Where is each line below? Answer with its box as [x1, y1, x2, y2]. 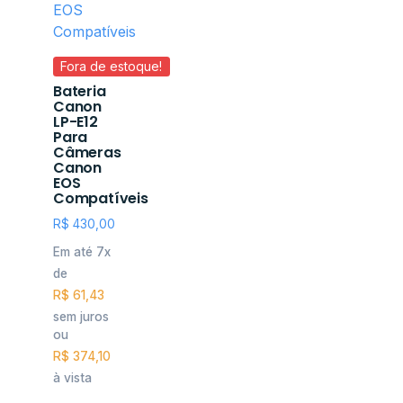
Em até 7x [53, 244, 111, 259]
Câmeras [53, 141, 121, 163]
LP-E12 [53, 111, 98, 132]
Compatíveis [53, 187, 148, 209]
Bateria [53, 80, 106, 102]
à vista [53, 371, 92, 386]
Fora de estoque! [60, 58, 163, 74]
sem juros [53, 309, 109, 324]
